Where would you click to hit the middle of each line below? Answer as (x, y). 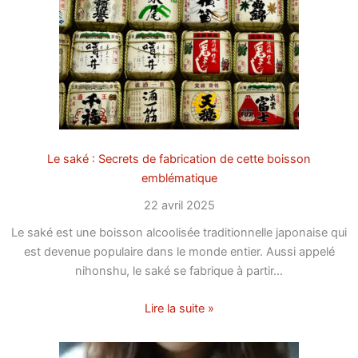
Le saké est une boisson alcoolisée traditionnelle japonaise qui (179, 232)
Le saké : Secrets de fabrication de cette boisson (179, 159)
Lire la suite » (179, 309)
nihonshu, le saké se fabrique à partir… (179, 270)
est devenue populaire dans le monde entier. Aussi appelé (179, 251)
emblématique (179, 178)
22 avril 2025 (179, 205)
